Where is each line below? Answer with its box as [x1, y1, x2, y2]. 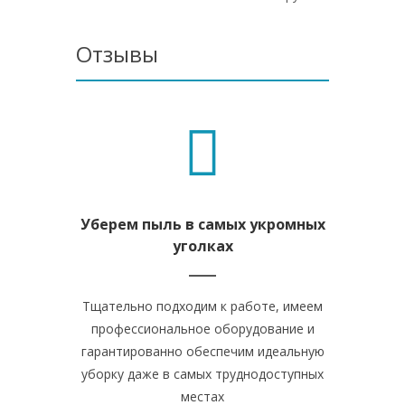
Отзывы [76, 39, 158, 69]
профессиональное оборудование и [90, 320, 315, 337]
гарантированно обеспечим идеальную [80, 343, 325, 360]
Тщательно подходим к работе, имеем [82, 297, 323, 315]
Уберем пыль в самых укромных [80, 214, 325, 234]
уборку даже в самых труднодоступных [81, 365, 324, 382]
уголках [172, 236, 233, 256]
